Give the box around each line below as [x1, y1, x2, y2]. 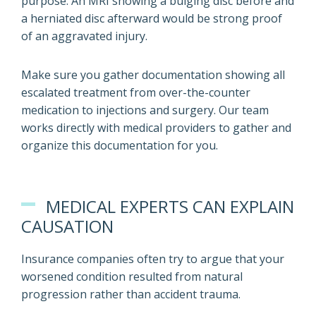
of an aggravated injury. [21, 28, 147, 44]
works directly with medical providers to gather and [21, 120, 291, 135]
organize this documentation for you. [21, 138, 218, 153]
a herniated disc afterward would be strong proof [21, 11, 282, 26]
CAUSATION [21, 214, 114, 238]
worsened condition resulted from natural [21, 269, 243, 284]
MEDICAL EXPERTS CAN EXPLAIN [46, 195, 294, 218]
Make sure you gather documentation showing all [21, 67, 285, 83]
